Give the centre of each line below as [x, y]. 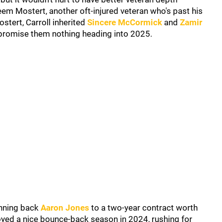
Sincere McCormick [125, 22]
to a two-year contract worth [143, 208]
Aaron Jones [65, 208]
